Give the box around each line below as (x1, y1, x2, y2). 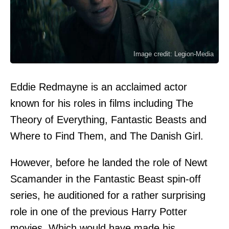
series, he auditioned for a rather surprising (10, 189, 205, 201)
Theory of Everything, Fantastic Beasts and (10, 113, 207, 125)
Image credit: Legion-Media (133, 50, 214, 58)
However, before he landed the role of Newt (10, 156, 208, 168)
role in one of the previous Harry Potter (10, 205, 187, 217)
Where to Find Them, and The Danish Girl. (10, 130, 203, 142)
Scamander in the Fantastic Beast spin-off (10, 173, 201, 185)
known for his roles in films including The (10, 97, 193, 109)
